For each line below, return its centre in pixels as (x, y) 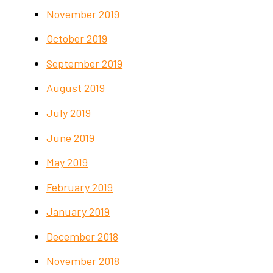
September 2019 (85, 63)
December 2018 (83, 236)
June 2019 (71, 137)
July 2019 (69, 113)
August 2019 (76, 88)
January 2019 (78, 212)
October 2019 (77, 39)
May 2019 (67, 162)
